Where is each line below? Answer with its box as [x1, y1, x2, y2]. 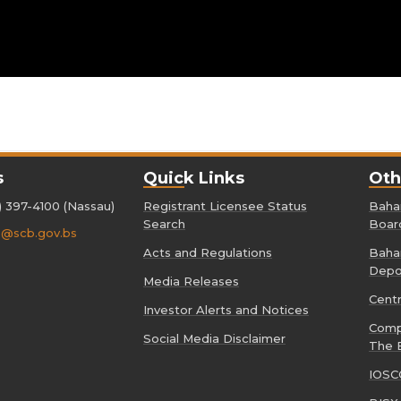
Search [143, 216, 185, 231]
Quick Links [143, 167, 244, 188]
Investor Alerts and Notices [143, 302, 309, 317]
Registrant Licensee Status [143, 198, 307, 213]
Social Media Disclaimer [143, 330, 286, 346]
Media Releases [143, 273, 239, 288]
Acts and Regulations [143, 244, 272, 260]
